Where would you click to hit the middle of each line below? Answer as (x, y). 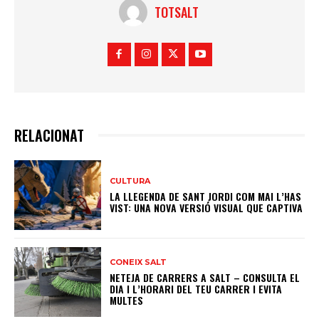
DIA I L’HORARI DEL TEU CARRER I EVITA (196, 288)
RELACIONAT (49, 136)
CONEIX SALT (138, 262)
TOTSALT (176, 12)
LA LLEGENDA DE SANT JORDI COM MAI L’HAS (206, 196)
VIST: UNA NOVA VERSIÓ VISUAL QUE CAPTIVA (206, 207)
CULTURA (130, 181)
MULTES (127, 300)
